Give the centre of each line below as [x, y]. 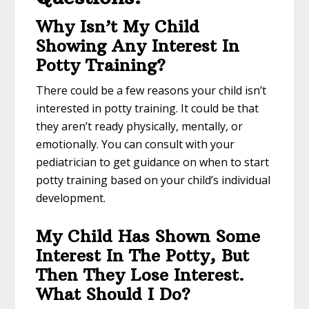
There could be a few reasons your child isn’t [151, 91]
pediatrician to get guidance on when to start [153, 162]
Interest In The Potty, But [143, 256]
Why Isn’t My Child [118, 27]
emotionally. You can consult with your [136, 144]
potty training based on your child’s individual [153, 180]
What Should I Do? [113, 294]
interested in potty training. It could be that [148, 109]
